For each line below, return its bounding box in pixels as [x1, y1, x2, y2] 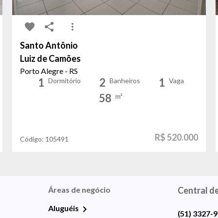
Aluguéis [48, 203, 79, 213]
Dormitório [48, 76, 81, 85]
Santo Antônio [20, 39, 78, 51]
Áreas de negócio [48, 184, 111, 194]
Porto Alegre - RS [20, 66, 78, 75]
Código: [20, 134, 46, 143]
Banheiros [109, 76, 140, 85]
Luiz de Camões [20, 53, 81, 64]
